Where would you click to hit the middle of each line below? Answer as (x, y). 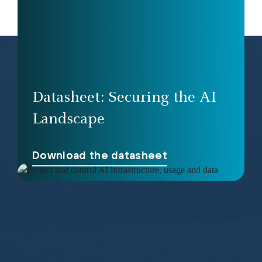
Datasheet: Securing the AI (124, 99)
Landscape (68, 120)
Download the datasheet (100, 155)
